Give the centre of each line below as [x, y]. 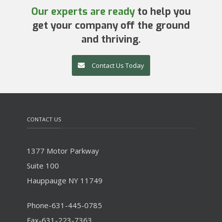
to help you [163, 12]
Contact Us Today [118, 65]
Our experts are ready [83, 12]
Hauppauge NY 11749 [65, 180]
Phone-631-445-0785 [64, 205]
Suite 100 [43, 166]
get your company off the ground [111, 26]
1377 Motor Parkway [63, 151]
